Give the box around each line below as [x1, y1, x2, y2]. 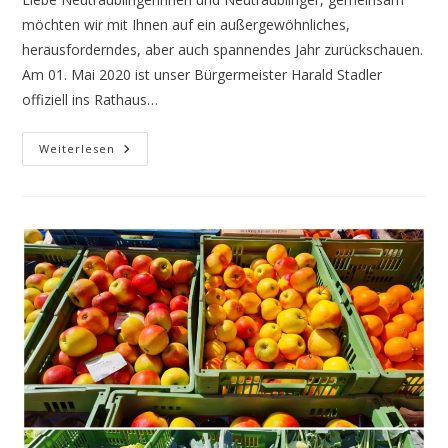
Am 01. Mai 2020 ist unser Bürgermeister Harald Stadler [22, 64, 383, 84]
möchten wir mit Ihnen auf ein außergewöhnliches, [22, 14, 351, 34]
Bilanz [114, 208, 160, 228]
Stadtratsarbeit [114, 166, 226, 186]
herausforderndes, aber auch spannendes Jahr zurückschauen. [22, 39, 424, 59]
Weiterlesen [39, 140, 116, 156]
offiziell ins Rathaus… [22, 89, 159, 109]
